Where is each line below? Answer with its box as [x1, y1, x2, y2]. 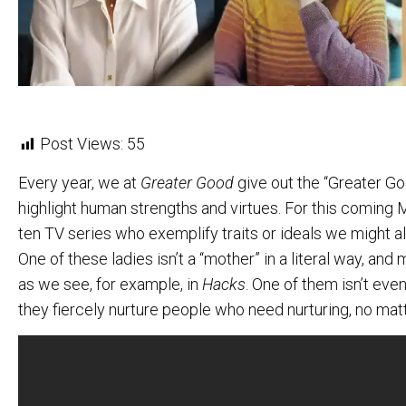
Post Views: [40, 134, 123, 154]
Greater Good [140, 172, 234, 192]
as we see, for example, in [18, 274, 202, 294]
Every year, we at [18, 172, 140, 192]
